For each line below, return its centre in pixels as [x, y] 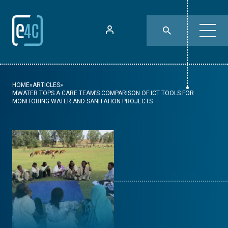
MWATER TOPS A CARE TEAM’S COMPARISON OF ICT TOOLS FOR [103, 93]
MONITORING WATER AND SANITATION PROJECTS [82, 101]
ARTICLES [46, 85]
